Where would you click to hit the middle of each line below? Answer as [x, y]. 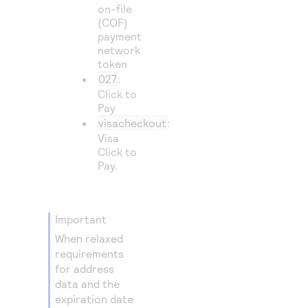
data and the [87, 284]
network [119, 50]
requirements [89, 253]
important [81, 219]
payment [120, 36]
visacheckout [133, 123]
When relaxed [89, 238]
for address [85, 268]
